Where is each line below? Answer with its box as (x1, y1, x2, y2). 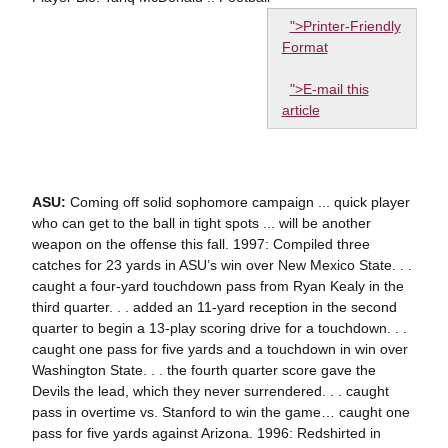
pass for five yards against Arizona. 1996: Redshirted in (31, 425, 381, 441)
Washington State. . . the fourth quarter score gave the (31, 362, 376, 378)
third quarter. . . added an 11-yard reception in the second (31, 299, 397, 315)
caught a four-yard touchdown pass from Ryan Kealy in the (31, 278, 404, 294)
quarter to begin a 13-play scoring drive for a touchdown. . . (31, 320, 407, 336)
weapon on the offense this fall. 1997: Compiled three (31, 236, 370, 252)
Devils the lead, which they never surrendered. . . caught (31, 383, 389, 399)
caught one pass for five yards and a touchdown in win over (31, 341, 408, 357)
